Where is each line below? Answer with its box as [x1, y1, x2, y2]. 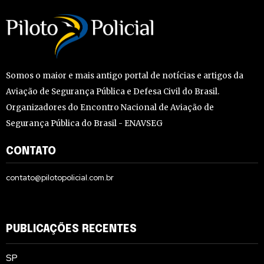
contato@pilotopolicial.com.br [6, 172, 114, 183]
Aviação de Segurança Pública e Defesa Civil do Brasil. [6, 87, 219, 97]
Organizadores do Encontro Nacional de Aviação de [6, 103, 214, 113]
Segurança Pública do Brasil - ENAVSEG [6, 118, 163, 129]
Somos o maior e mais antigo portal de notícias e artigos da [6, 71, 243, 81]
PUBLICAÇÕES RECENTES [6, 224, 137, 235]
